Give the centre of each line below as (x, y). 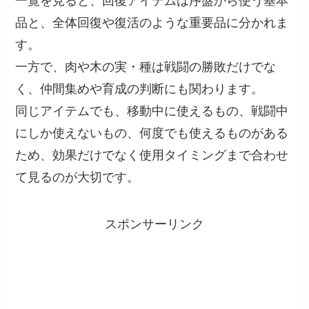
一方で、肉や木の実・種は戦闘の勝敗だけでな (146, 67)
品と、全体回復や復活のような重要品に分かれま (152, 23)
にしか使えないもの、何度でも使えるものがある (152, 133)
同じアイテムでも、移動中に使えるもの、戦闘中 (152, 111)
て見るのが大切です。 (78, 178)
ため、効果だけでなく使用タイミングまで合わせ (152, 156)
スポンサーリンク (154, 225)
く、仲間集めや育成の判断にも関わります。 (140, 89)
